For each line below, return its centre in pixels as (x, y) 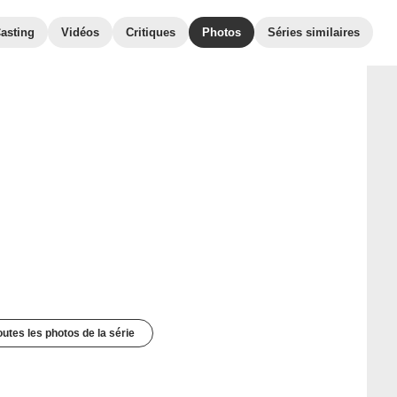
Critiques (151, 32)
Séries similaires (314, 32)
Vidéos (80, 32)
